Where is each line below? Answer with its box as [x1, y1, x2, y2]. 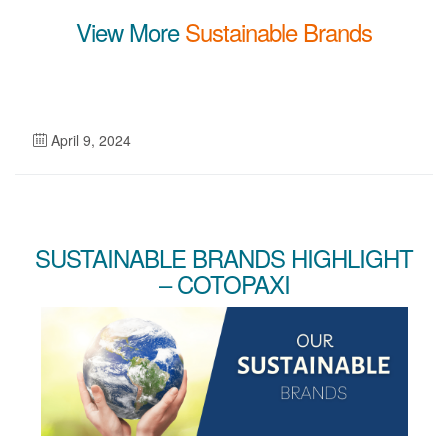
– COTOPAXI [158, 266, 290, 302]
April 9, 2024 [47, 130, 131, 151]
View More [76, 14, 185, 50]
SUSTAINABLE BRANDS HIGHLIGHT [35, 240, 413, 276]
